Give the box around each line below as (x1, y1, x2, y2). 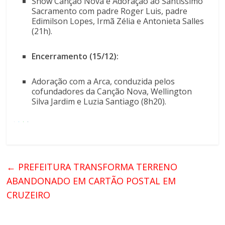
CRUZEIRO (7, 189, 56, 201)
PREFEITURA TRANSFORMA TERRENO (16, 161, 178, 173)
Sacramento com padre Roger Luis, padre (32, 6, 188, 17)
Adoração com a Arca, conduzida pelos (32, 76, 175, 87)
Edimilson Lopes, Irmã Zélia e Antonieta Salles (32, 16, 204, 27)
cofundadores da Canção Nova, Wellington (32, 86, 192, 97)
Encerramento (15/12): (32, 51, 119, 62)
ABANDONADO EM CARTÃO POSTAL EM (7, 175, 176, 187)
